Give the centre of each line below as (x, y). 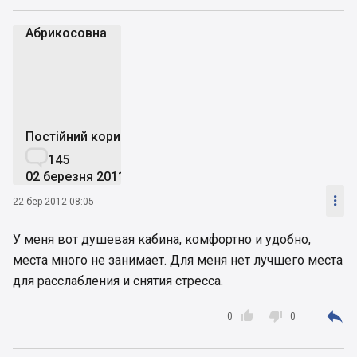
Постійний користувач (94, 137)
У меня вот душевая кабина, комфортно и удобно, (162, 240)
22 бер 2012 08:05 (53, 201)
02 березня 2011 (75, 177)
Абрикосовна (66, 33)
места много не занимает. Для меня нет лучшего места (178, 261)
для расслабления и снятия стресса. (118, 281)
